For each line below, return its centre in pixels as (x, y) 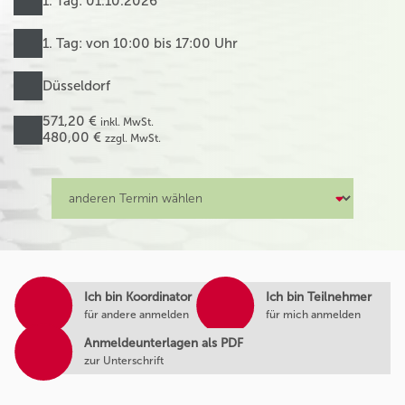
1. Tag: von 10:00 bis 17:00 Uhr (140, 43)
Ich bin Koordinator (137, 297)
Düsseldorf (76, 85)
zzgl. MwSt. (133, 138)
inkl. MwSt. (127, 122)
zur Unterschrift (123, 360)
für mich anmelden (314, 314)
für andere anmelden (136, 314)
